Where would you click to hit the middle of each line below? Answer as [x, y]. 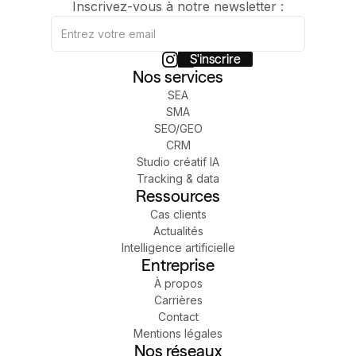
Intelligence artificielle [178, 247]
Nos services [178, 76]
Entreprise [178, 265]
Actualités [178, 230]
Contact [178, 316]
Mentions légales [178, 333]
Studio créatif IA [178, 161]
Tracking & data [178, 178]
